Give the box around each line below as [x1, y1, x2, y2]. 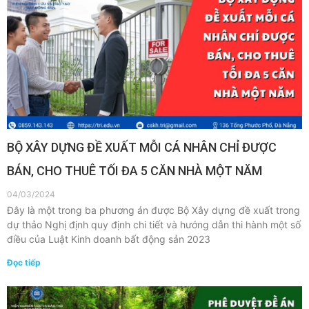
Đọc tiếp [7, 257, 41, 268]
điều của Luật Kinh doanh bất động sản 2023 [7, 233, 210, 245]
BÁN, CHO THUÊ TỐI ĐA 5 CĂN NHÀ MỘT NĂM [7, 163, 262, 178]
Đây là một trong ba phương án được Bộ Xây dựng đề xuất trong [7, 204, 300, 216]
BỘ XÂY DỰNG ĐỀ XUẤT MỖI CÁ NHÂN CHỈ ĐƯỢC [7, 140, 277, 154]
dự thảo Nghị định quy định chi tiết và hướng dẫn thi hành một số [7, 219, 301, 230]
